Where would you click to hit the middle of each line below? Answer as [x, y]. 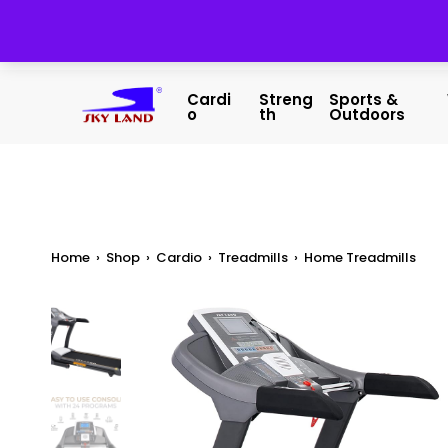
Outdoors [367, 115]
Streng [286, 100]
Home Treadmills [360, 257]
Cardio [179, 257]
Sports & [364, 100]
